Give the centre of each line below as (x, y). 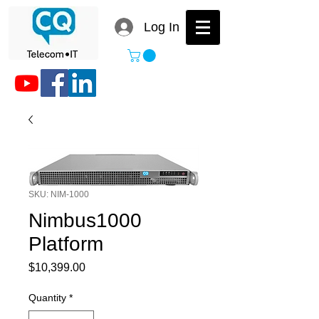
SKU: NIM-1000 (59, 194)
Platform (66, 244)
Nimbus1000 (85, 220)
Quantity (47, 297)
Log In (162, 27)
